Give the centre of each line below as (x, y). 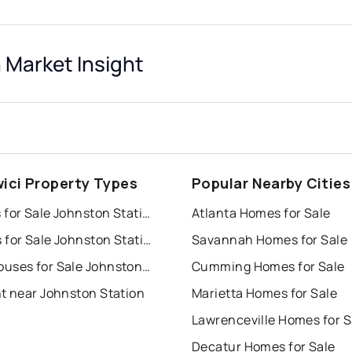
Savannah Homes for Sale (270, 240)
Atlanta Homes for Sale (261, 213)
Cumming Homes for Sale (268, 267)
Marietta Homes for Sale (265, 293)
